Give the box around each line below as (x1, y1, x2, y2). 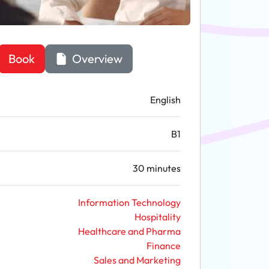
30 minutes (133, 162, 181, 174)
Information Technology (78, 196, 181, 208)
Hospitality (134, 211, 181, 223)
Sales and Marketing (94, 254, 181, 266)
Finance (147, 240, 181, 252)
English (150, 94, 181, 106)
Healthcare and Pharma (78, 225, 181, 237)
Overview (69, 51, 122, 66)
